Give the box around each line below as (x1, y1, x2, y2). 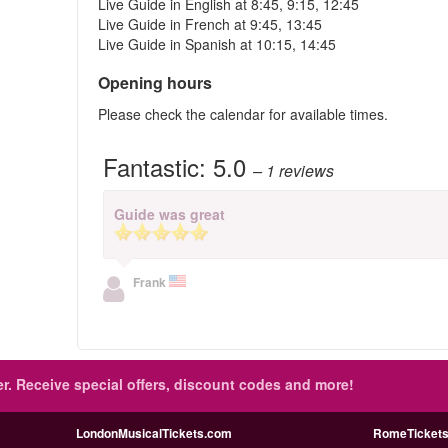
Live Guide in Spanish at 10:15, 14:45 (98, 34, 337, 54)
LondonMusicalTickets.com (76, 424, 232, 442)
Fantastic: (103, 149, 214, 184)
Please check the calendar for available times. (98, 104, 389, 124)
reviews (279, 159, 335, 182)
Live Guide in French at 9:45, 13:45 (98, 14, 323, 34)
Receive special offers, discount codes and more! (12, 374, 354, 394)
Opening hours (98, 71, 213, 94)
